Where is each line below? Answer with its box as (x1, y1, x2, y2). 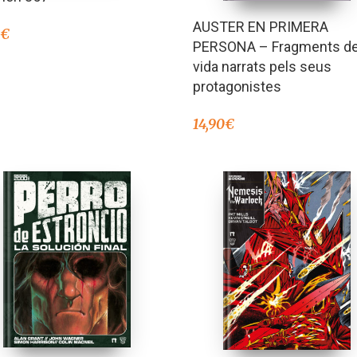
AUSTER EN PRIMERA (193, 18, 329, 35)
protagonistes (193, 77, 282, 95)
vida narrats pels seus (193, 57, 332, 75)
